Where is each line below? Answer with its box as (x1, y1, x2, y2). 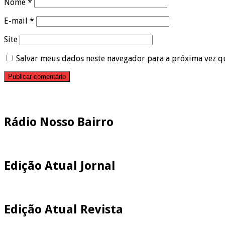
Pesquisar (4, 89, 39, 99)
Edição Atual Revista (4, 202, 123, 216)
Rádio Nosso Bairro (4, 115, 114, 129)
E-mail (4, 16, 30, 26)
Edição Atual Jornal (4, 158, 116, 173)
